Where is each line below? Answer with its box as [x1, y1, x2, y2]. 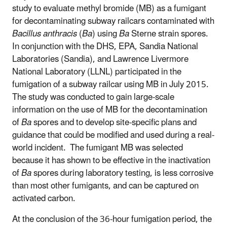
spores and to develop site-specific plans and [31, 113, 197, 132]
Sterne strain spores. [129, 25, 210, 44]
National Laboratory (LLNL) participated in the [12, 63, 181, 82]
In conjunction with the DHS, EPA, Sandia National [12, 37, 198, 56]
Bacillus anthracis [12, 25, 77, 44]
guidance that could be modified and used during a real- [12, 126, 214, 145]
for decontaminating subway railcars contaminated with [12, 12, 214, 31]
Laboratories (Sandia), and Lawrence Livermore [12, 50, 188, 69]
